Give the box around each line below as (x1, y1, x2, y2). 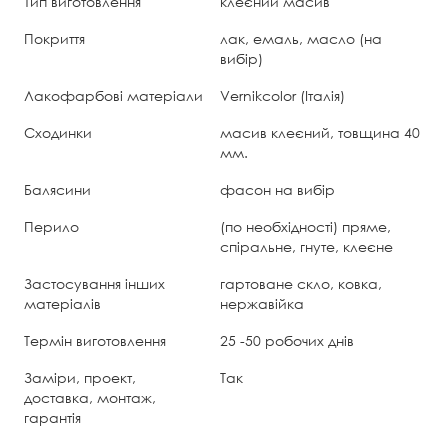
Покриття (24, 28, 85, 48)
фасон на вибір (220, 179, 335, 199)
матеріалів (24, 293, 101, 313)
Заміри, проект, (24, 367, 136, 387)
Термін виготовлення (24, 330, 166, 350)
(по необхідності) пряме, (220, 216, 391, 236)
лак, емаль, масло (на (220, 28, 382, 48)
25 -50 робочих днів (220, 330, 354, 350)
